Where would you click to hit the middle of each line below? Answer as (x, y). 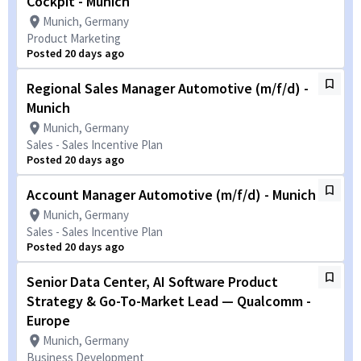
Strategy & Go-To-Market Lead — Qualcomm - (169, 301)
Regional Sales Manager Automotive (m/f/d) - (168, 88)
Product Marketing (74, 38)
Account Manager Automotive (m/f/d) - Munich (171, 195)
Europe (48, 320)
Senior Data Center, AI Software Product (152, 282)
